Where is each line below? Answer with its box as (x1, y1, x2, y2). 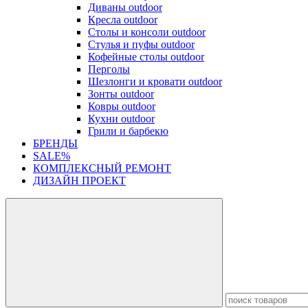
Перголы (88, 63, 130, 75)
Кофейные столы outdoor (88, 51, 204, 63)
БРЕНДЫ (33, 137, 78, 149)
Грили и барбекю (88, 125, 168, 137)
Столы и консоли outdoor (88, 26, 206, 38)
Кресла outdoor (88, 14, 157, 25)
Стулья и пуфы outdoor (88, 38, 195, 50)
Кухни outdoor (88, 113, 155, 124)
